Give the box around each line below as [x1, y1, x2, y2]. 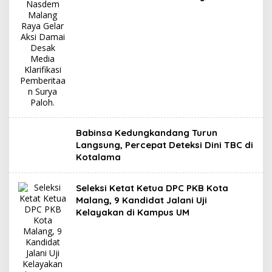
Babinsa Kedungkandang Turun [76, 127, 217, 138]
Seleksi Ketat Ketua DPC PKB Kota [76, 182, 228, 194]
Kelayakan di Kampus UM [76, 206, 189, 218]
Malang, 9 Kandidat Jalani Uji [76, 194, 207, 206]
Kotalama [76, 151, 121, 163]
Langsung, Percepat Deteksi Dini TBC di [76, 139, 253, 151]
